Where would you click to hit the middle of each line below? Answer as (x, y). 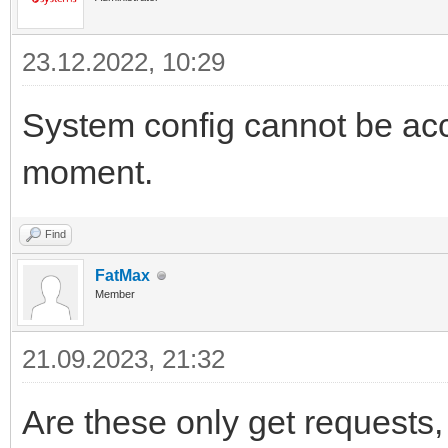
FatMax (122, 276)
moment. (87, 172)
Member (115, 294)
